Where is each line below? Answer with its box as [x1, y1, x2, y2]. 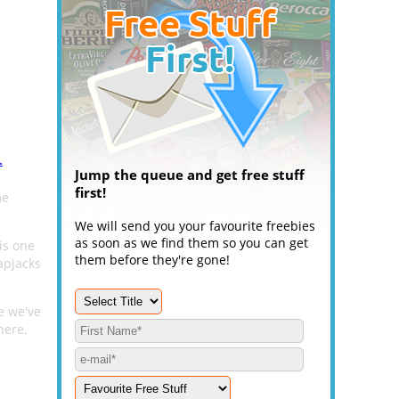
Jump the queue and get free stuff [75, 166, 305, 183]
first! [75, 183, 106, 201]
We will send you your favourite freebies [75, 217, 315, 234]
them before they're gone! [75, 251, 230, 268]
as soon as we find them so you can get [75, 234, 308, 251]
